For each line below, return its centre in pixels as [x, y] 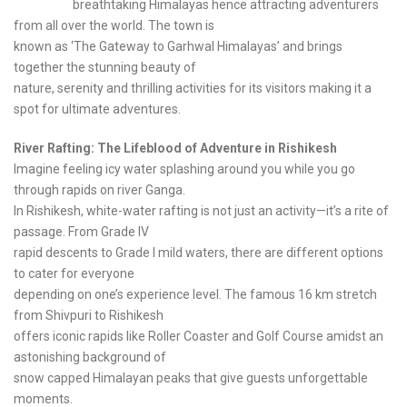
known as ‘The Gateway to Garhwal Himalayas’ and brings [178, 47]
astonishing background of [90, 357]
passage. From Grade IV [81, 232]
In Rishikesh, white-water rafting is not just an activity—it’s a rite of [201, 211]
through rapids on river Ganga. [99, 190]
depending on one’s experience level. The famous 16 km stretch [195, 295]
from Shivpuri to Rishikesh [89, 316]
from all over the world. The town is [114, 26]
